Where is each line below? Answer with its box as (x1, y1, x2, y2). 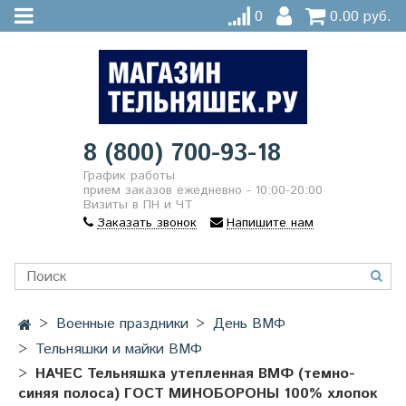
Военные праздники (56, 313, 188, 334)
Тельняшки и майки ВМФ (35, 339, 202, 361)
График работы (83, 167, 175, 186)
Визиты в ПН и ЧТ (83, 196, 193, 215)
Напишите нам (227, 214, 314, 233)
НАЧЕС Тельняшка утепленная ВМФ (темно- (35, 363, 355, 385)
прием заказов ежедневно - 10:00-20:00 (83, 181, 323, 200)
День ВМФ (213, 313, 285, 334)
